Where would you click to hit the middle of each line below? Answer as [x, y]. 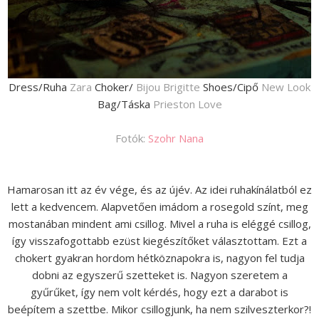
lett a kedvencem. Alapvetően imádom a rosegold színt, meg [159, 206]
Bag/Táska [125, 104]
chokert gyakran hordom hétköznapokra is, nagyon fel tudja [159, 257]
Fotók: [132, 138]
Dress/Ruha [39, 87]
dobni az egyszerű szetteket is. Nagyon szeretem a [159, 274]
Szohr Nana [176, 138]
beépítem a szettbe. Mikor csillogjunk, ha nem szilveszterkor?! [159, 309]
